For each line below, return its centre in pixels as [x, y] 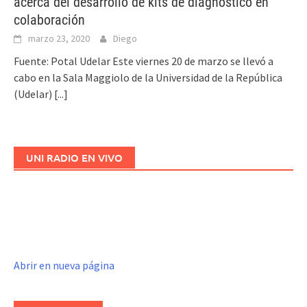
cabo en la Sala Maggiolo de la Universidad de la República [148, 78]
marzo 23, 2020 [59, 39]
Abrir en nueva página [64, 266]
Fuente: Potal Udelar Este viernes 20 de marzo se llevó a [144, 61]
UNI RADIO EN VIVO [74, 158]
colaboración [49, 20]
